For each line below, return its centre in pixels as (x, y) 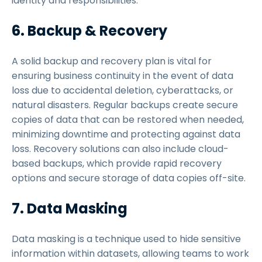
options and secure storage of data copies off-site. (130, 178)
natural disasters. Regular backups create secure (125, 105)
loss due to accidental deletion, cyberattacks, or (123, 90)
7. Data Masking (71, 208)
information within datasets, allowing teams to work (130, 254)
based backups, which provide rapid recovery (117, 163)
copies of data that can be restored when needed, (128, 120)
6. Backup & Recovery (91, 31)
